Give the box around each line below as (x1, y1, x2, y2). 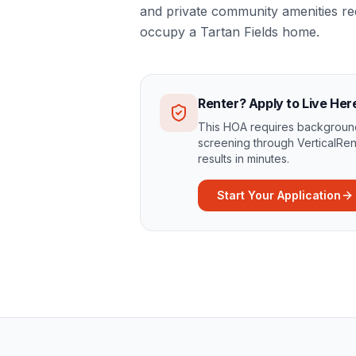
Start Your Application (217, 188, 341, 202)
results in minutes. (198, 152, 289, 165)
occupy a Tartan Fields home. (140, 24, 319, 40)
